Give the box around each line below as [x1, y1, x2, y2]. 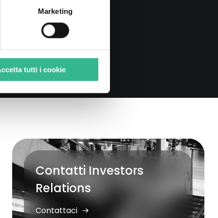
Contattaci [36, 205, 80, 216]
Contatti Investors [36, 163, 144, 179]
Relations [36, 180, 91, 196]
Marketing [38, 7, 73, 16]
